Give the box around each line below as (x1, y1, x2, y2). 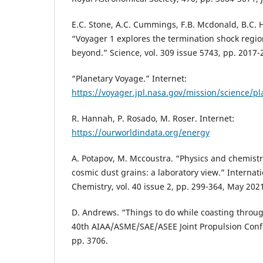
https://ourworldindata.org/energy (72, 126, 210, 138)
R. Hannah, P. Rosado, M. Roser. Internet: (72, 112, 234, 124)
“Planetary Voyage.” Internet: (72, 72, 187, 84)
